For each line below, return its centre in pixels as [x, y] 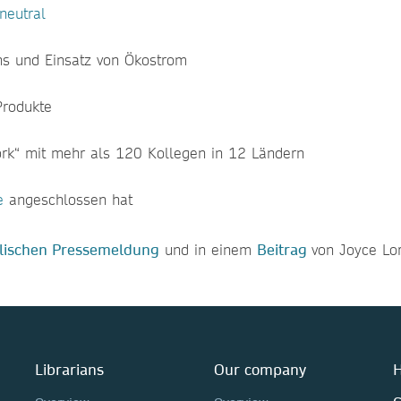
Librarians [69, 369]
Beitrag [282, 249]
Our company [260, 369]
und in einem [208, 249]
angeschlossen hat [68, 199]
